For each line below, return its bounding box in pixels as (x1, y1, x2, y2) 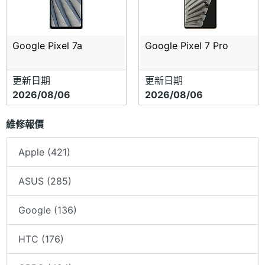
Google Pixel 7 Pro (145, 40, 228, 52)
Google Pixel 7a (12, 40, 82, 52)
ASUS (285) (18, 175, 72, 188)
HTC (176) (18, 233, 64, 245)
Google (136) (18, 204, 77, 216)
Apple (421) (18, 146, 70, 159)
